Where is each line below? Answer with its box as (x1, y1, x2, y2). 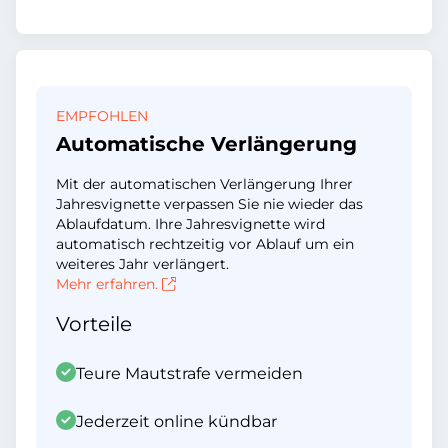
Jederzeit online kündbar (76, 412, 277, 431)
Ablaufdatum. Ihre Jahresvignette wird (56, 215, 325, 233)
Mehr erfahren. (56, 275, 158, 293)
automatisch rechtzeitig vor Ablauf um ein (56, 235, 354, 253)
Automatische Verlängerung (56, 132, 357, 156)
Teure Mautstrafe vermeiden (76, 364, 303, 383)
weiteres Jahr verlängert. (56, 255, 229, 273)
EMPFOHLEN (56, 107, 148, 125)
